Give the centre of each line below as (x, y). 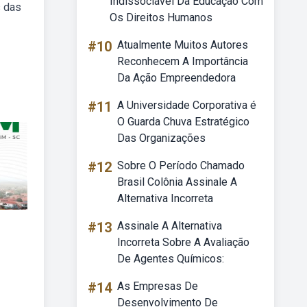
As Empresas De (158, 286)
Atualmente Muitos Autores (183, 45)
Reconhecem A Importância (183, 61)
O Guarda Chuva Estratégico (183, 122)
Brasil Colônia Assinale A (177, 182)
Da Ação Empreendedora (176, 78)
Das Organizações (161, 138)
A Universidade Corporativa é (187, 105)
